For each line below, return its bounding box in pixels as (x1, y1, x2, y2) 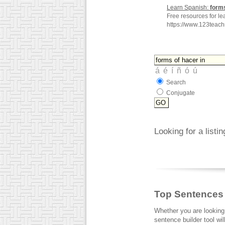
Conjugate (166, 89, 195, 96)
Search (166, 79, 186, 86)
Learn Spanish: (167, 4, 210, 11)
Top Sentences (154, 189, 223, 200)
